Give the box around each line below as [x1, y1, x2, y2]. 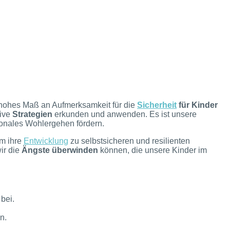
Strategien [12, 109, 52, 119]
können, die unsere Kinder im [98, 145, 207, 155]
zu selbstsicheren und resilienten [68, 136, 190, 145]
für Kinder [177, 100, 218, 109]
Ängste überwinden [22, 145, 98, 155]
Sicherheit [137, 100, 177, 109]
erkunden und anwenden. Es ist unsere [52, 109, 197, 119]
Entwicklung [24, 136, 68, 145]
